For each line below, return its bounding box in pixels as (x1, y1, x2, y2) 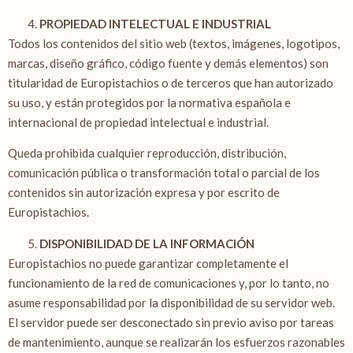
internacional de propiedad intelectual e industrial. (8, 114, 271, 129)
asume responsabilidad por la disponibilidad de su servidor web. (8, 295, 335, 310)
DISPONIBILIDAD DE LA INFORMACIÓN (39, 236, 257, 251)
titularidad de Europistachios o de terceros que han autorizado (8, 75, 333, 90)
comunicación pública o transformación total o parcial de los (8, 165, 320, 180)
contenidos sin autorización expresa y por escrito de (8, 185, 280, 200)
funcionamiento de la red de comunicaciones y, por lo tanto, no (8, 275, 329, 290)
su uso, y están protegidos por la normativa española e (8, 95, 291, 110)
